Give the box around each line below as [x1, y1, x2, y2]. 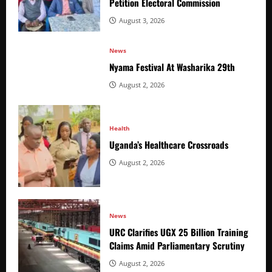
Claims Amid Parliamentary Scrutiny [109, 238, 245, 252]
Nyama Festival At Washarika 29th [109, 59, 235, 73]
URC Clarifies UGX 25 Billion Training [109, 225, 248, 239]
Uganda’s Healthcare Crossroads [109, 137, 228, 151]
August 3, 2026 [119, 15, 165, 25]
